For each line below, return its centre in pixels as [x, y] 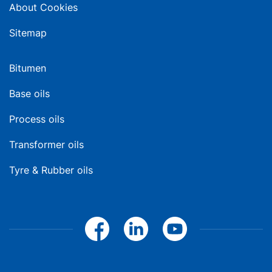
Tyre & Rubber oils [51, 170]
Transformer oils [46, 144]
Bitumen [28, 68]
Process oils [37, 119]
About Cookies [43, 7]
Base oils [29, 93]
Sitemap [28, 33]
